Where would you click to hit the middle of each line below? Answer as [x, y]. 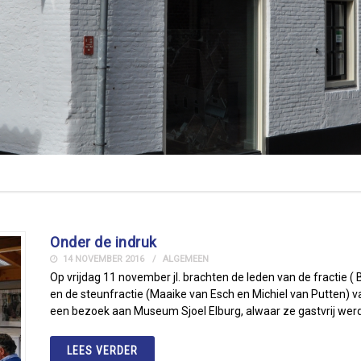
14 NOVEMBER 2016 [103, 259]
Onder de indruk [104, 242]
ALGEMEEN [186, 259]
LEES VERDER [103, 351]
